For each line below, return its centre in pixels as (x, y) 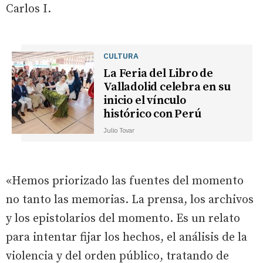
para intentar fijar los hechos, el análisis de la (127, 237)
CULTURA (121, 55)
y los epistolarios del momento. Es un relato (123, 218)
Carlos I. (28, 9)
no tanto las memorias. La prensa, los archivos (130, 200)
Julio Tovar (119, 130)
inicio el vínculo (145, 100)
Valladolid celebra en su (167, 87)
